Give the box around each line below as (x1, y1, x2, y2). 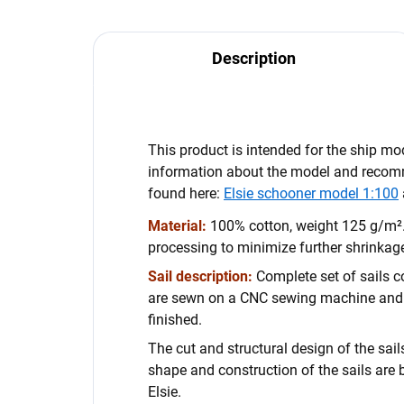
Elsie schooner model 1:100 (224, 185, 399, 202)
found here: (148, 185, 224, 202)
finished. (148, 311, 202, 328)
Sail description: (148, 268, 252, 285)
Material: (148, 217, 207, 234)
